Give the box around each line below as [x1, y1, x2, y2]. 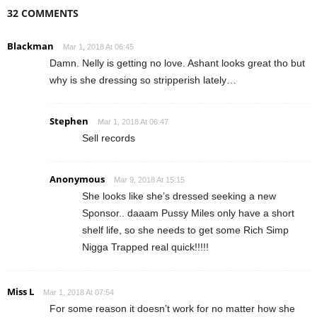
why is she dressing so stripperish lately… [50, 74, 236, 86]
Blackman [7, 40, 54, 53]
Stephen [50, 115, 88, 128]
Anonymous [50, 173, 105, 186]
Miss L [7, 285, 34, 299]
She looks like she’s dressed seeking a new [82, 190, 276, 202]
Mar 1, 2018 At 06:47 [98, 117, 168, 127]
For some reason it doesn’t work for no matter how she [50, 303, 295, 315]
